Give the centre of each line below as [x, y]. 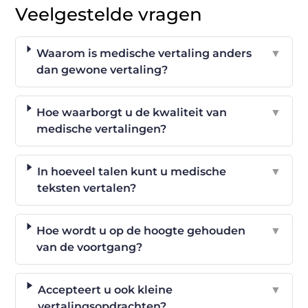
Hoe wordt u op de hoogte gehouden [141, 230]
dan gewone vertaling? [102, 69]
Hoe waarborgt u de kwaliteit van [132, 112]
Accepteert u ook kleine [105, 289]
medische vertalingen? [102, 129]
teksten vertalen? [87, 188]
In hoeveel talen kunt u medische [132, 171]
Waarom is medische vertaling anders [144, 53]
